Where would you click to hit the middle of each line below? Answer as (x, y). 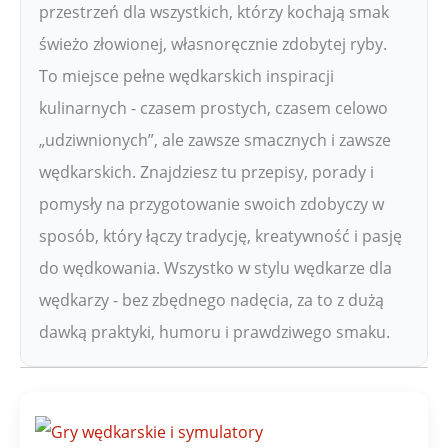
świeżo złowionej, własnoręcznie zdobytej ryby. (213, 43)
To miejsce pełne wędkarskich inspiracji (186, 75)
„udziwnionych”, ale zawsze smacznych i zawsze (215, 139)
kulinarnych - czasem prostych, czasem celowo (213, 107)
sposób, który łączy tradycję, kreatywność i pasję (220, 235)
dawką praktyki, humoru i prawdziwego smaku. (214, 331)
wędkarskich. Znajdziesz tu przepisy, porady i (206, 171)
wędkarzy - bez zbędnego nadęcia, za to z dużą (211, 299)
